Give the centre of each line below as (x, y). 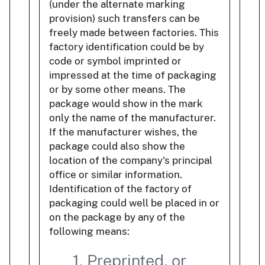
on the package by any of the (117, 217)
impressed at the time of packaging (133, 75)
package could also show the (117, 146)
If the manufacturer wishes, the (123, 132)
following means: (89, 231)
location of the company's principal (131, 160)
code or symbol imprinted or (115, 61)
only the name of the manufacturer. (132, 117)
